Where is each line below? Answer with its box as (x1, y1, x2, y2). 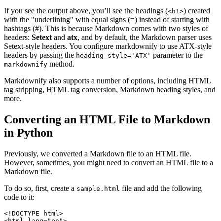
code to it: (4, 193, 35, 202)
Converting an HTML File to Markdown (4, 113, 210, 126)
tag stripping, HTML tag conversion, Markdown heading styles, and (4, 85, 216, 94)
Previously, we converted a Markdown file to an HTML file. (4, 149, 191, 158)
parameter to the (151, 51, 203, 60)
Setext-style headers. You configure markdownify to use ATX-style (4, 42, 212, 51)
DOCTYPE (12, 210, 39, 218)
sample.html (76, 185, 120, 193)
